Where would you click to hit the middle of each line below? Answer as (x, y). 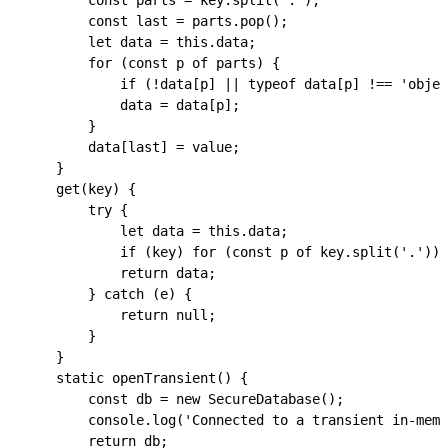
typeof (268, 84)
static (64, 378)
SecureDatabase (260, 399)
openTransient (160, 378)
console (84, 420)
